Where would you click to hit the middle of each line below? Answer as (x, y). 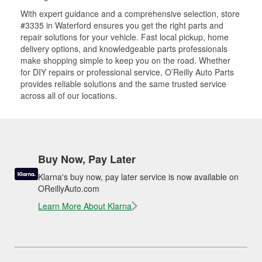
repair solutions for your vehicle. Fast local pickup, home (125, 37)
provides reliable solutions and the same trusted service (123, 84)
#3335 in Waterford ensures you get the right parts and (122, 25)
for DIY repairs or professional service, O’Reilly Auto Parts (127, 72)
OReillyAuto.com (69, 188)
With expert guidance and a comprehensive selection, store (130, 13)
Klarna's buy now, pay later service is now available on (138, 177)
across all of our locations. (69, 95)
